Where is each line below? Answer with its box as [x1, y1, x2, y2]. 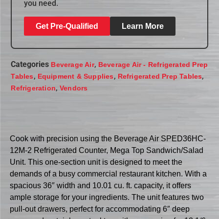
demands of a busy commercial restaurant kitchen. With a [10, 170, 207, 178]
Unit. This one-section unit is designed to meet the [10, 158, 182, 167]
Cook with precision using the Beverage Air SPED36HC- [10, 134, 206, 143]
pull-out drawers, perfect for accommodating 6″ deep [10, 205, 190, 214]
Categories [11, 59, 49, 69]
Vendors [60, 84, 88, 92]
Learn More [122, 22, 164, 30]
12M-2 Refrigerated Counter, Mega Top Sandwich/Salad [10, 146, 203, 155]
